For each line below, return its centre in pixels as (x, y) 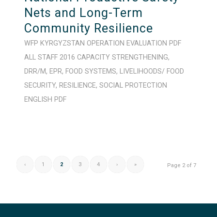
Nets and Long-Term (83, 13)
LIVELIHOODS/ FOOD (152, 71)
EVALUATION (147, 43)
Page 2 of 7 (182, 165)
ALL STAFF (41, 57)
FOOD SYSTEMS (91, 71)
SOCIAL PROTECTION (133, 85)
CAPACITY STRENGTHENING (122, 57)
